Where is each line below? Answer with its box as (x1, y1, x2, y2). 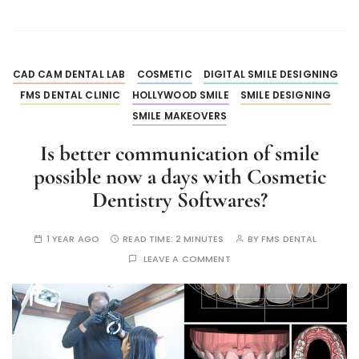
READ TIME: (123, 232, 175, 245)
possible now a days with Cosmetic (33, 163, 326, 190)
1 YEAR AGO (46, 232, 100, 245)
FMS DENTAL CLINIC (19, 87, 121, 102)
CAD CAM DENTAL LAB (12, 67, 126, 81)
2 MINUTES (175, 232, 224, 245)
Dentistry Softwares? (91, 186, 268, 213)
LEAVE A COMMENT (143, 252, 231, 265)
